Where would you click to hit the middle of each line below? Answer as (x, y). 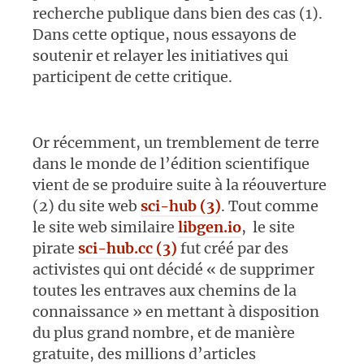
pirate (55, 249)
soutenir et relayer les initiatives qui (160, 56)
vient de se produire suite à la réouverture (180, 185)
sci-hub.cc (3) (128, 249)
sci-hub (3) (181, 206)
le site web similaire (105, 227)
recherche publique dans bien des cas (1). (178, 14)
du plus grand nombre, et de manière (164, 333)
